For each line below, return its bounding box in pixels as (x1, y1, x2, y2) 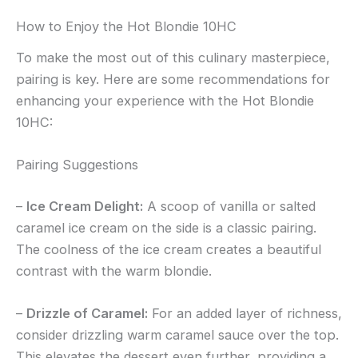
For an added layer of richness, (148, 304, 342, 321)
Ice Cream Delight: (26, 197, 143, 214)
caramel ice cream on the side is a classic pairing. (16, 219, 316, 236)
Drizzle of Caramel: (26, 304, 148, 321)
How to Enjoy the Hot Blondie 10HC (16, 18, 237, 35)
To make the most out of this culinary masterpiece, (16, 49, 330, 66)
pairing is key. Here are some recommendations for (16, 70, 330, 87)
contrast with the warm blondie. (16, 262, 212, 279)
